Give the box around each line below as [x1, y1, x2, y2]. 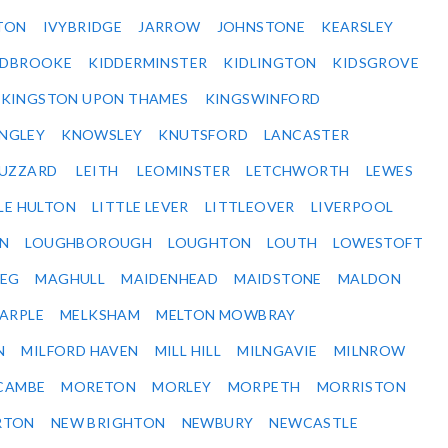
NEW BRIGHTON [50, 414, 166, 432]
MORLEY [152, 378, 212, 396]
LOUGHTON [168, 234, 252, 252]
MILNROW [333, 342, 406, 360]
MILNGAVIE [237, 342, 318, 360]
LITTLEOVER [204, 198, 295, 216]
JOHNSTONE [216, 18, 306, 36]
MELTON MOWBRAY [156, 306, 296, 324]
